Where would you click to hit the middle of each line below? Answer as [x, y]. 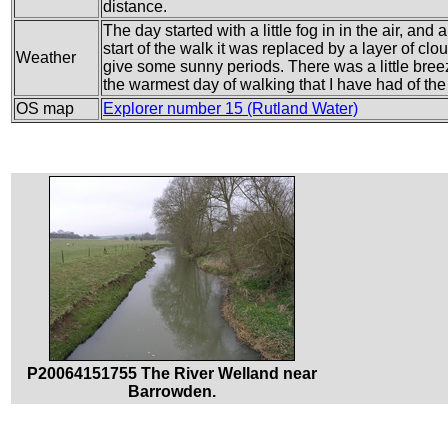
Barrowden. [172, 392]
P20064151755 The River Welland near [172, 374]
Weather [46, 58]
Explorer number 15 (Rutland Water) [230, 109]
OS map [45, 109]
